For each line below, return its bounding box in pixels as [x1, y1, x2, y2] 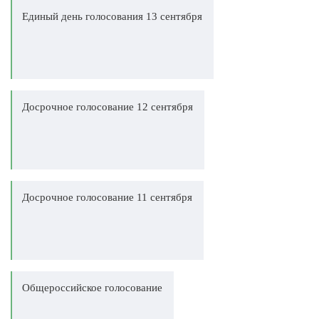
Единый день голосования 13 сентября [22, 11, 202, 22]
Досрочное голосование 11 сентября [22, 192, 192, 203]
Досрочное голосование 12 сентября [22, 101, 193, 113]
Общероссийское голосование [22, 282, 162, 293]
